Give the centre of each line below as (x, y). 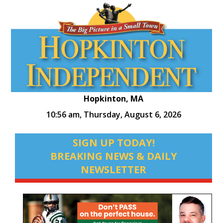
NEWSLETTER (113, 170)
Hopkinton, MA (113, 99)
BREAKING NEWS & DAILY (113, 156)
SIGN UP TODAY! (113, 143)
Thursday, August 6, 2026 (132, 115)
